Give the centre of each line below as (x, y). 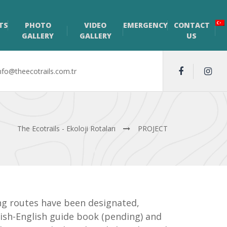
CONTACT (192, 25)
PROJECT (153, 128)
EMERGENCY (146, 25)
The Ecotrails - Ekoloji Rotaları (66, 128)
